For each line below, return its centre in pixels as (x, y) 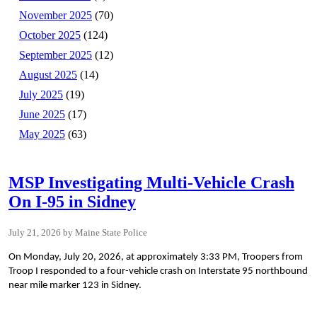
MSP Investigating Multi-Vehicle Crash (151, 183)
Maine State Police (111, 233)
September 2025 (56, 55)
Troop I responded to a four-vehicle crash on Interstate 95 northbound (158, 272)
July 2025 (41, 95)
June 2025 (42, 115)
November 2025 (56, 16)
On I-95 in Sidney (72, 202)
